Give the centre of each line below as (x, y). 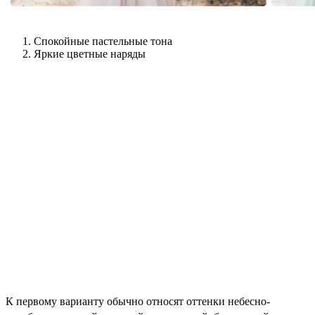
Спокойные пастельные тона (103, 41)
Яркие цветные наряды (90, 54)
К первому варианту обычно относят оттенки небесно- (138, 302)
